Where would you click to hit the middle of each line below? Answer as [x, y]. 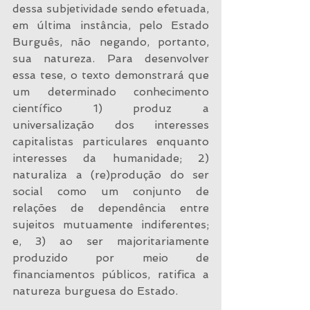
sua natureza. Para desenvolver [111, 58]
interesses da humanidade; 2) [111, 158]
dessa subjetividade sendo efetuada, [111, 9]
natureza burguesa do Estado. [95, 291]
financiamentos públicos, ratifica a [111, 274]
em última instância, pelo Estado [111, 25]
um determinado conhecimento [111, 92]
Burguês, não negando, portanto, [111, 42]
